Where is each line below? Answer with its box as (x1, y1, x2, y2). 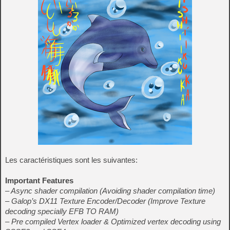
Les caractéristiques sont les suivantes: (5, 156, 138, 164)
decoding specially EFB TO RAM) (5, 207, 119, 216)
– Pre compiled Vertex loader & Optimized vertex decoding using (5, 217, 221, 226)
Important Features (5, 176, 73, 185)
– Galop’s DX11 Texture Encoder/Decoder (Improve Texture (5, 197, 205, 205)
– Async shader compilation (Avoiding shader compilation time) (5, 186, 215, 195)
